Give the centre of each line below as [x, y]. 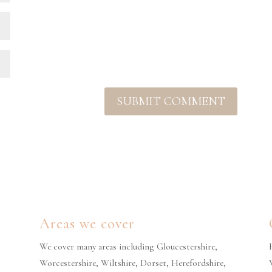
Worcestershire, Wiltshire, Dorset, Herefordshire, [132, 263]
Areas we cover [87, 223]
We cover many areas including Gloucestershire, [128, 246]
